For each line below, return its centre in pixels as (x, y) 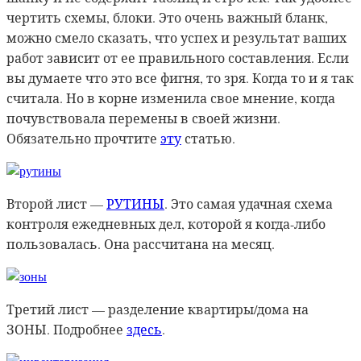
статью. (208, 139)
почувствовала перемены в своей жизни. (143, 118)
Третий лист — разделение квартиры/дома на (158, 309)
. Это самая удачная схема (249, 204)
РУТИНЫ (135, 204)
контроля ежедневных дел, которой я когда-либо (166, 224)
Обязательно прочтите (83, 139)
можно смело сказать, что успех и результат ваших (176, 38)
